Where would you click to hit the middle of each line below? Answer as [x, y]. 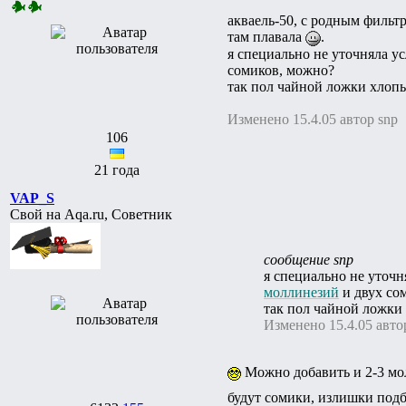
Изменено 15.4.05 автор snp [313, 119]
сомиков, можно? [281, 70]
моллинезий [301, 292]
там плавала [266, 36]
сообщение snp [309, 259]
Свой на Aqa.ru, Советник [91, 214]
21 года [117, 169]
